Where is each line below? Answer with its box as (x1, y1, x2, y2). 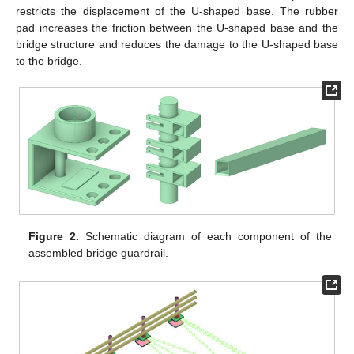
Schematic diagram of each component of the (79, 230, 332, 243)
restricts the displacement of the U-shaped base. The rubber (16, 4, 338, 17)
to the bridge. (16, 54, 82, 67)
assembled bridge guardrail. (28, 247, 169, 260)
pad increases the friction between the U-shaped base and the (16, 21, 338, 34)
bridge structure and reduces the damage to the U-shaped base (16, 37, 338, 51)
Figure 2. (28, 230, 80, 243)
